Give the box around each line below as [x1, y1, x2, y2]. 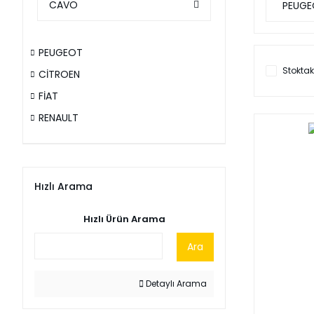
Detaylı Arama [144, 278, 207, 289]
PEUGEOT [39, 46, 83, 60]
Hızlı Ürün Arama [83, 212, 165, 226]
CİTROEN [39, 67, 80, 81]
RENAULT [39, 111, 78, 125]
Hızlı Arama [34, 179, 93, 193]
